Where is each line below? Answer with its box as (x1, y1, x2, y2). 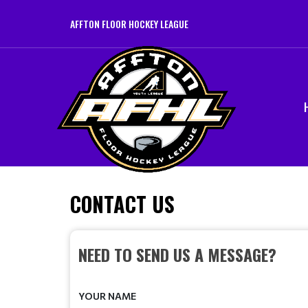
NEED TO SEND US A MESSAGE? (78, 241, 276, 267)
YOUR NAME (78, 289, 136, 302)
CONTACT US (70, 188, 175, 219)
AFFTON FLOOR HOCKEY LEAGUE (70, 16, 188, 31)
